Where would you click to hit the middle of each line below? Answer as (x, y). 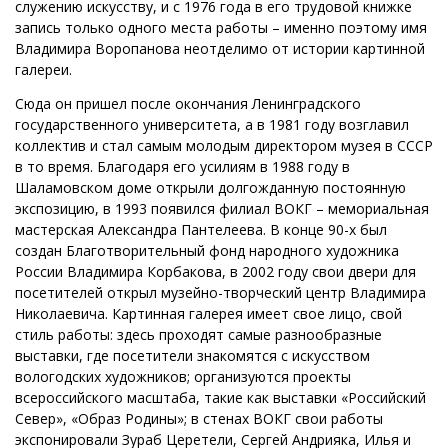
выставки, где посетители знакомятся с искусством (192, 356)
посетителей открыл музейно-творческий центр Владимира (220, 293)
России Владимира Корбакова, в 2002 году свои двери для (215, 272)
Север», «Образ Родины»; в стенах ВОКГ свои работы (199, 419)
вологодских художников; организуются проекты (183, 377)
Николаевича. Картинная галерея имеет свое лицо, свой (208, 314)
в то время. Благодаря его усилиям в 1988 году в (182, 167)
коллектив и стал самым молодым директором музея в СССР (224, 146)
